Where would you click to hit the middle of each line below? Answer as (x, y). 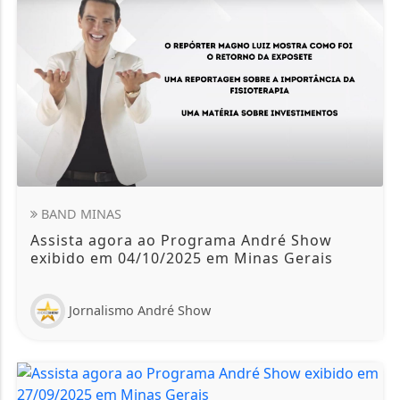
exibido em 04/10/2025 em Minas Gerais (182, 258)
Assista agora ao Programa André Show (182, 241)
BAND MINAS (80, 214)
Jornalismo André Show (140, 311)
